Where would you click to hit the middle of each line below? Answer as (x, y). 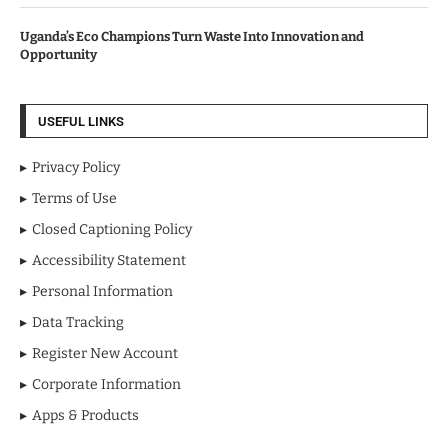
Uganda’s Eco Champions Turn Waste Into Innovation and (192, 37)
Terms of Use (74, 199)
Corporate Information (106, 385)
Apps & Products (85, 416)
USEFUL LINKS (81, 122)
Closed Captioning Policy (112, 230)
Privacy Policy (76, 168)
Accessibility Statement (109, 261)
